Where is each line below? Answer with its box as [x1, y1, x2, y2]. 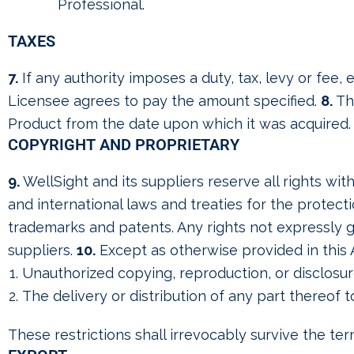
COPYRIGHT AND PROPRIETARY [8, 135, 239, 154]
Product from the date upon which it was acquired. [8, 115, 351, 132]
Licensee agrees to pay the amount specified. [8, 92, 321, 109]
